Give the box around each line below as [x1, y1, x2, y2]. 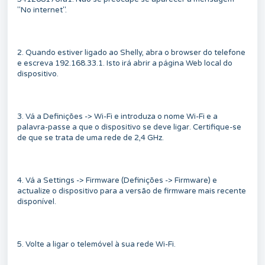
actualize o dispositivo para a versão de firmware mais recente [17, 186, 246, 196]
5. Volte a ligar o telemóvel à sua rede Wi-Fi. [17, 239, 176, 249]
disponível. [17, 196, 56, 206]
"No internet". [17, 5, 67, 15]
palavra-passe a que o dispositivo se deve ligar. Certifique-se [17, 122, 241, 132]
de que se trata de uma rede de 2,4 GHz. [17, 132, 164, 143]
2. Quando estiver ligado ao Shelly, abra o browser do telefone [17, 47, 245, 57]
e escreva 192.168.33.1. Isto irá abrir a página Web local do [17, 58, 232, 68]
